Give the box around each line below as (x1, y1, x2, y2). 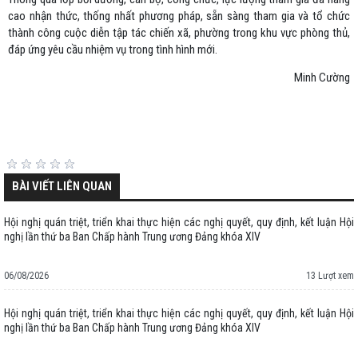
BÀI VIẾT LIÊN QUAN (12, 179, 112, 194)
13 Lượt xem (306, 270, 354, 282)
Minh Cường (294, 70, 350, 86)
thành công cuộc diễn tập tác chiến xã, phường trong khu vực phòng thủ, (8, 26, 350, 41)
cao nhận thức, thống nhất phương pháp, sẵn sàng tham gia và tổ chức (8, 9, 350, 24)
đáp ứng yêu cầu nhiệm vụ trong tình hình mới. (8, 42, 217, 58)
